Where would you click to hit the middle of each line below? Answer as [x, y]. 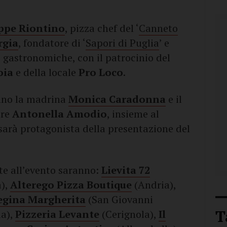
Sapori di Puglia [122, 43]
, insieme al [133, 114]
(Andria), [154, 185]
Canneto [158, 28]
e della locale [46, 72]
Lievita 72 [126, 170]
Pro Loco [101, 72]
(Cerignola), [129, 214]
